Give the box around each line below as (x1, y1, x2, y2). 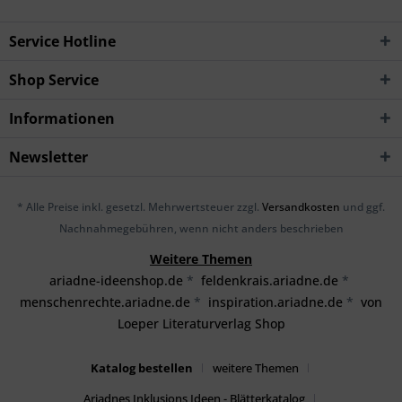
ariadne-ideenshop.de (49, 271, 183, 289)
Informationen (9, 109, 115, 129)
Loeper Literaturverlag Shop (117, 314, 285, 332)
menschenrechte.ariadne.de (20, 293, 190, 310)
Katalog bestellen (90, 359, 193, 376)
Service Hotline (9, 31, 116, 52)
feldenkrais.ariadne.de (201, 271, 338, 289)
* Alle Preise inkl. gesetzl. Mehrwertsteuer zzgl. (17, 198, 262, 214)
